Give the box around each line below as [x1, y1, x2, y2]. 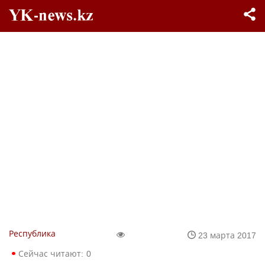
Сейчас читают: [18, 248, 83, 259]
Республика [9, 228, 56, 239]
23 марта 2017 [198, 229, 256, 241]
